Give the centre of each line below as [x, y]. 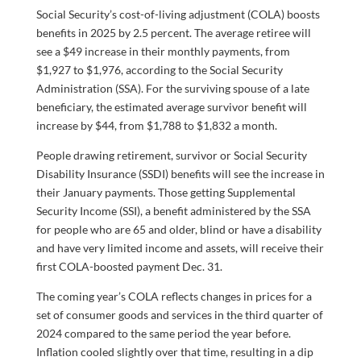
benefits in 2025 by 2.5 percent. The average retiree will [173, 33]
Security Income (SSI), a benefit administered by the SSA [173, 211]
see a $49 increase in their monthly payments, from [163, 52]
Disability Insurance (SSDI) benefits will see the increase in [180, 174]
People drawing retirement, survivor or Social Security [171, 156]
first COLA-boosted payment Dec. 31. [129, 267]
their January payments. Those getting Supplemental [166, 193]
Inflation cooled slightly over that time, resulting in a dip [174, 352]
